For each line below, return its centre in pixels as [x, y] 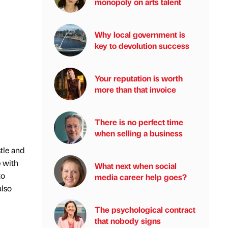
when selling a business [139, 133]
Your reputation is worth [139, 78]
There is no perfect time [139, 122]
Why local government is [140, 34]
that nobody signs [128, 221]
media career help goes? [141, 177]
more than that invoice [135, 89]
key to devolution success [142, 46]
